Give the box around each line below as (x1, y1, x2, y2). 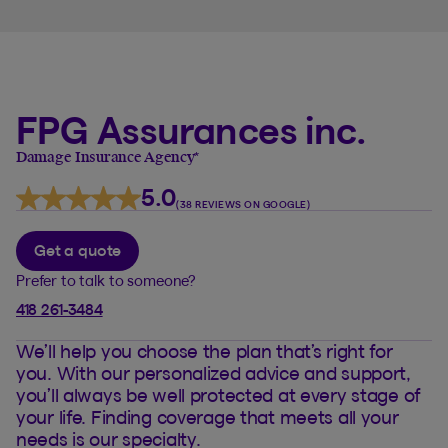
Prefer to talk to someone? (16, 272, 197, 289)
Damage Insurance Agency (16, 151, 199, 165)
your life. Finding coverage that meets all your (16, 407, 399, 428)
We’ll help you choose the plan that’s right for (16, 341, 393, 362)
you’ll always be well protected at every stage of (16, 385, 422, 406)
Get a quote (34, 242, 122, 259)
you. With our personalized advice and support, (16, 363, 411, 384)
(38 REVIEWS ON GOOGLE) (176, 199, 311, 210)
